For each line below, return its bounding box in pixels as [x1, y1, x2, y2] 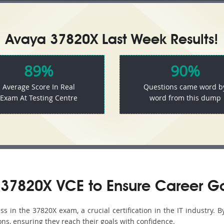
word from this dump [149, 93, 221, 102]
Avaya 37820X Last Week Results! [5, 33, 218, 47]
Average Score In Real [2, 82, 75, 91]
